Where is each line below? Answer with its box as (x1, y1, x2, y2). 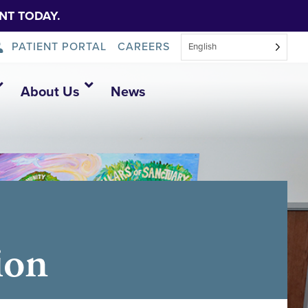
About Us (20, 84, 80, 100)
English (188, 41, 217, 52)
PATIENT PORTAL (12, 39, 107, 54)
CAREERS (118, 39, 170, 54)
